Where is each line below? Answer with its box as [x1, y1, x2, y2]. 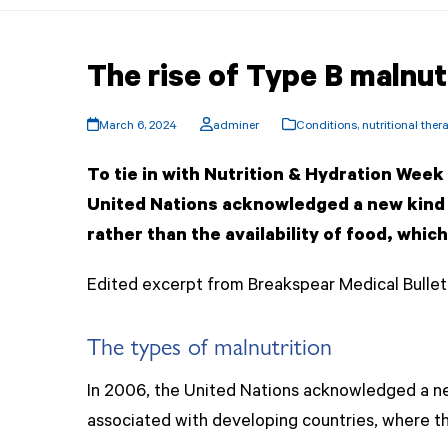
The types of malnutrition [87, 327, 332, 362]
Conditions [295, 119, 357, 134]
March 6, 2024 [99, 119, 178, 134]
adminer [212, 119, 259, 134]
